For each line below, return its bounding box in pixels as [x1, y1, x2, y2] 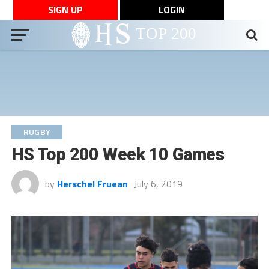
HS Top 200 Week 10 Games [11, 144, 225, 165]
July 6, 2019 [133, 177, 183, 191]
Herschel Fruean [56, 177, 128, 191]
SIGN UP [47, 2, 83, 17]
